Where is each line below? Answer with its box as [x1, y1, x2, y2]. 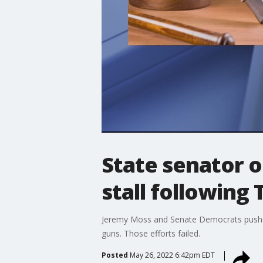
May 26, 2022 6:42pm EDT [129, 249, 215, 260]
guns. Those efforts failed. [101, 227, 200, 239]
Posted [101, 249, 128, 260]
